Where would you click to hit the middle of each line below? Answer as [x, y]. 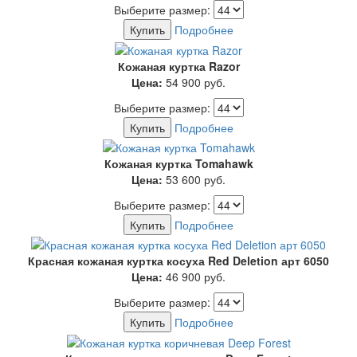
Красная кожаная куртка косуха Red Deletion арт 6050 [178, 261]
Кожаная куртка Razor [178, 66]
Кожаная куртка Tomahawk [178, 163]
